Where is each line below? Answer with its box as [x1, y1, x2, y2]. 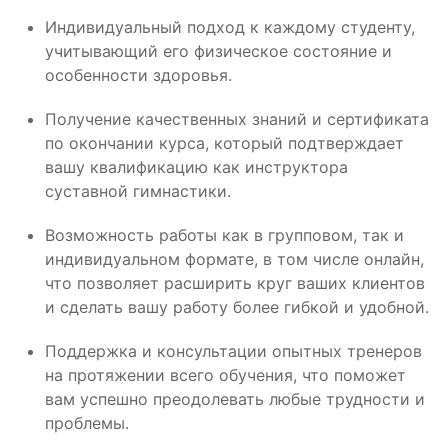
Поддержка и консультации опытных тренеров [45, 341, 422, 361]
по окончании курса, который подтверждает [45, 133, 404, 153]
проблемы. [45, 413, 129, 433]
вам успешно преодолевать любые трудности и [45, 389, 425, 409]
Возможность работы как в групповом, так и [45, 225, 404, 245]
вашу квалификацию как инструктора [45, 157, 348, 177]
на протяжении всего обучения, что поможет [45, 365, 406, 385]
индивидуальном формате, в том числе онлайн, [45, 249, 424, 269]
